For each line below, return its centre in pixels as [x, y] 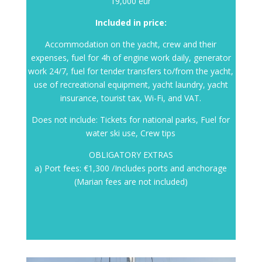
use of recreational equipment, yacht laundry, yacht [131, 85]
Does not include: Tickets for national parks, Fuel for [131, 120]
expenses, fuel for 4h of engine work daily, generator [131, 58]
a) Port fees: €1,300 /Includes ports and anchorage [131, 168]
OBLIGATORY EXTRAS [131, 155]
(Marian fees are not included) [131, 182]
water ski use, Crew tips [131, 133]
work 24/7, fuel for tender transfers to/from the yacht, [131, 71]
